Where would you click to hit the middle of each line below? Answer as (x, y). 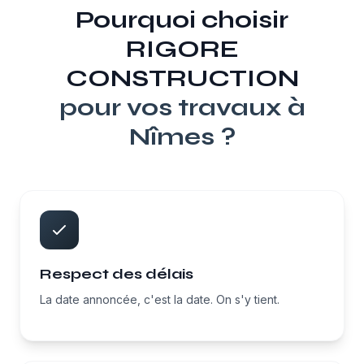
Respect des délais (117, 274)
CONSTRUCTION (182, 78)
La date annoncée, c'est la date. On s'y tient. (160, 299)
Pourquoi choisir (182, 19)
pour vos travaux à (182, 107)
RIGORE (182, 49)
